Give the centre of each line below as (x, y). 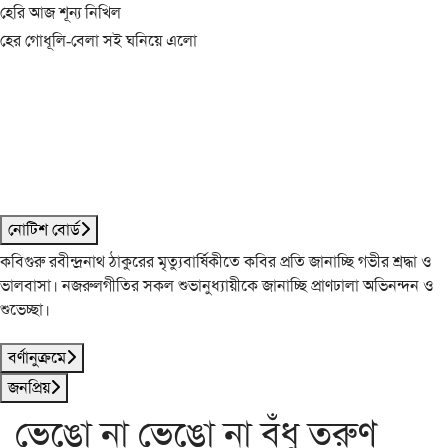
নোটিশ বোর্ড (44, 230)
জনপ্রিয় (29, 388)
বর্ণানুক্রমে (37, 358)
